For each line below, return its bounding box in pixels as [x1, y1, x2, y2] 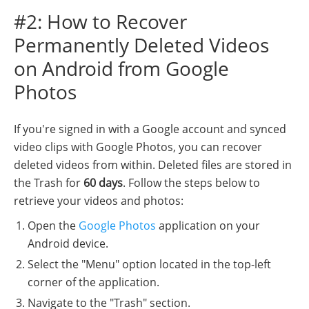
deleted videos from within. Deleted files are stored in [14, 157, 292, 172]
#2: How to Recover [14, 8, 187, 34]
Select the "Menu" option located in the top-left [28, 256, 271, 272]
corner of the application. [28, 274, 159, 290]
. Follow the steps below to [123, 175, 260, 190]
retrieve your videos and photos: [14, 192, 183, 208]
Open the [28, 217, 79, 233]
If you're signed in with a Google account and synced [14, 121, 286, 137]
